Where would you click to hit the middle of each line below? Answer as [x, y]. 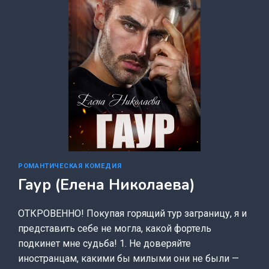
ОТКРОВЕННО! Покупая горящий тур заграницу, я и [133, 214]
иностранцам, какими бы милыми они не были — [129, 259]
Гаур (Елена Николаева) [107, 185]
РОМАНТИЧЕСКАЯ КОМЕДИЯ [70, 166]
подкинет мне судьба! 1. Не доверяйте [105, 244]
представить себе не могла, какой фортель [115, 229]
